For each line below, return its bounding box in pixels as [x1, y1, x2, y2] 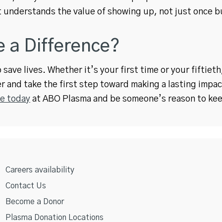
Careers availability [5, 166, 74, 174]
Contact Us [5, 182, 46, 190]
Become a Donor [5, 198, 64, 206]
